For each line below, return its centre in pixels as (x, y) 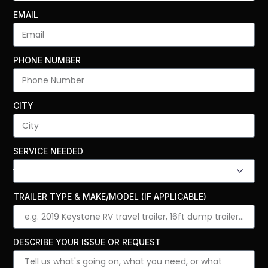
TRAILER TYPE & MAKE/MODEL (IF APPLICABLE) (110, 197)
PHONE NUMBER (47, 60)
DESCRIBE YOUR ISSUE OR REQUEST (87, 242)
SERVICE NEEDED (48, 151)
